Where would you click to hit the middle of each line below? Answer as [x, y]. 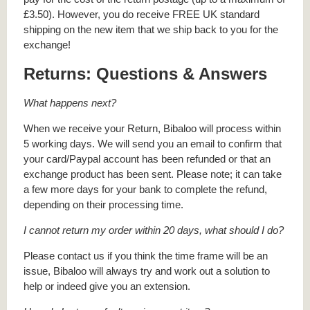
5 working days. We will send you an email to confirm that [153, 143]
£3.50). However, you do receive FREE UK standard [142, 15]
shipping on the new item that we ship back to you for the [151, 30]
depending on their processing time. [103, 204]
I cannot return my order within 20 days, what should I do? [154, 230]
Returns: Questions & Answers [145, 74]
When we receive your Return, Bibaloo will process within [152, 128]
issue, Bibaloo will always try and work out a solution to [147, 271]
